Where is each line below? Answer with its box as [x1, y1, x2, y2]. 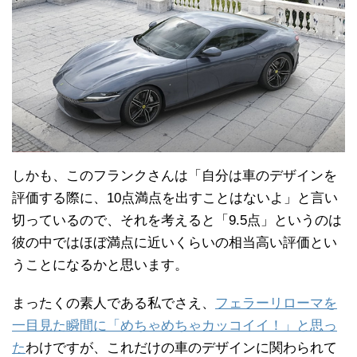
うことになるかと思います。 [12, 257, 188, 273]
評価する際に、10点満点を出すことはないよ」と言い [12, 190, 338, 206]
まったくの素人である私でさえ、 [12, 296, 215, 311]
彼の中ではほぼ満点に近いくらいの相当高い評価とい [12, 235, 337, 250]
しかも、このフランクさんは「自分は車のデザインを [12, 168, 337, 183]
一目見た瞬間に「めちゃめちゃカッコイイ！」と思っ [12, 318, 337, 333]
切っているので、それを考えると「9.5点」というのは [12, 213, 342, 228]
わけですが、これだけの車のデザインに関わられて [25, 340, 337, 355]
